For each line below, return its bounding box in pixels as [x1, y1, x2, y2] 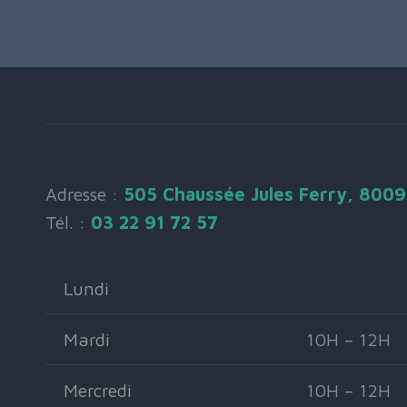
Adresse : [45, 184, 124, 204]
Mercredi [64, 380, 132, 401]
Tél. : [45, 212, 91, 233]
